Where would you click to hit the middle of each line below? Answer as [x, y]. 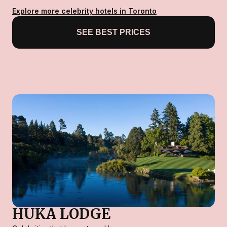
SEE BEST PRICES [113, 32]
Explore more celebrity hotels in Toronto [84, 11]
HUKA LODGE [61, 214]
